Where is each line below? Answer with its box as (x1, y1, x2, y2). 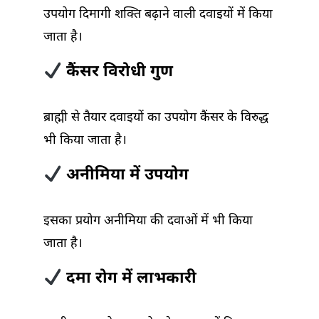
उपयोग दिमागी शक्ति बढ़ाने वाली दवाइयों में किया (43, 6, 273, 23)
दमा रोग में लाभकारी (61, 268, 197, 290)
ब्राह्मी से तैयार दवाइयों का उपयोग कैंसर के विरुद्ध (43, 110, 268, 127)
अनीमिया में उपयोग (61, 165, 189, 187)
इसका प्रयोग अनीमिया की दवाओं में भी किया (43, 213, 253, 230)
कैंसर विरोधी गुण (61, 62, 173, 83)
